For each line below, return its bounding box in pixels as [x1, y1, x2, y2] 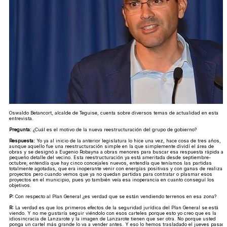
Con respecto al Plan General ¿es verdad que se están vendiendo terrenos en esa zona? [14, 193, 216, 199]
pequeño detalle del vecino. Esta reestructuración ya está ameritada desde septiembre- [9, 154, 211, 160]
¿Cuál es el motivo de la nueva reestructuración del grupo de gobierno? [31, 126, 197, 132]
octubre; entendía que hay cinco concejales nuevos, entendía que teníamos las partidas [9, 160, 212, 166]
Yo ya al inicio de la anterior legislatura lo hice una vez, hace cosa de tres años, [35, 137, 221, 143]
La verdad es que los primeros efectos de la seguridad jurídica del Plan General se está [14, 204, 218, 210]
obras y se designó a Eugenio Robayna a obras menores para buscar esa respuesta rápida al [9, 148, 225, 155]
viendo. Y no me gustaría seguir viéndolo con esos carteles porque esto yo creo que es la [9, 210, 216, 216]
